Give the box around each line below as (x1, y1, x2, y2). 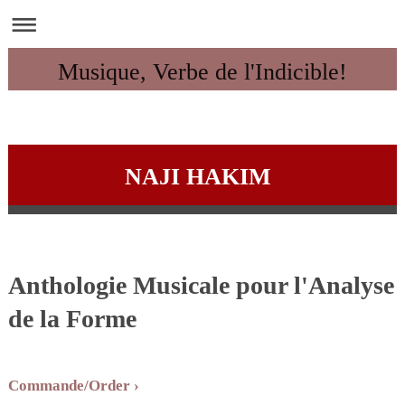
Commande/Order (7, 376, 130, 394)
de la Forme (7, 305, 137, 334)
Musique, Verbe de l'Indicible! (57, 58, 347, 85)
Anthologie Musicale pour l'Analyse (7, 271, 394, 300)
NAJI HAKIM (124, 163, 271, 190)
